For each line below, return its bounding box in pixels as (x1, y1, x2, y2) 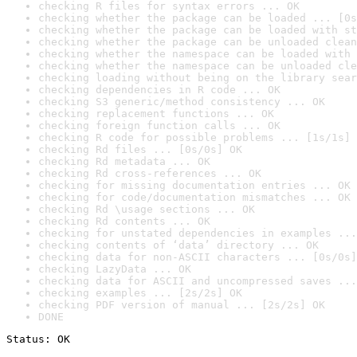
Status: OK (6, 333, 70, 345)
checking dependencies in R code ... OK (38, 84, 280, 96)
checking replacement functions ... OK (38, 108, 274, 120)
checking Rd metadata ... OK (38, 155, 210, 167)
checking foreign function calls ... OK (38, 120, 280, 131)
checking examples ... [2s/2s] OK (38, 287, 242, 299)
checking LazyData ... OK (38, 263, 191, 275)
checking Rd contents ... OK (38, 215, 210, 227)
